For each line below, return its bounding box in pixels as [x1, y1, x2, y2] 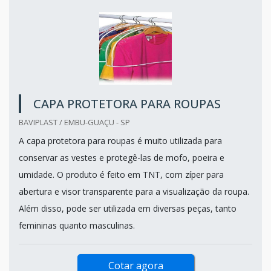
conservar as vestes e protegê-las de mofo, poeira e [19, 151, 224, 163]
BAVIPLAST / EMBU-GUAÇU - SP [19, 116, 130, 128]
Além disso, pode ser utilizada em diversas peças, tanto [19, 202, 237, 214]
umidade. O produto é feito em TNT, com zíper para [19, 168, 224, 180]
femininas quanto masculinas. [19, 219, 135, 231]
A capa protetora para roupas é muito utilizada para [19, 134, 222, 146]
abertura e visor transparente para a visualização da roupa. [19, 185, 249, 197]
